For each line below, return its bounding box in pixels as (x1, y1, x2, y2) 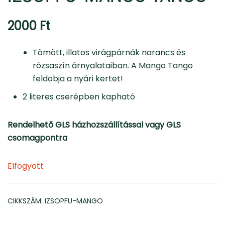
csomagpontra (8, 132, 69, 144)
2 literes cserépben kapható (23, 90, 135, 102)
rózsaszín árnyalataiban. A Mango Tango (33, 59, 193, 71)
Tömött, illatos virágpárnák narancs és (33, 46, 185, 58)
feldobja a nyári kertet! (33, 72, 123, 84)
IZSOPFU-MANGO (45, 195, 103, 206)
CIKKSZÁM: (8, 195, 45, 206)
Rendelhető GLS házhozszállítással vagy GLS (8, 119, 181, 131)
